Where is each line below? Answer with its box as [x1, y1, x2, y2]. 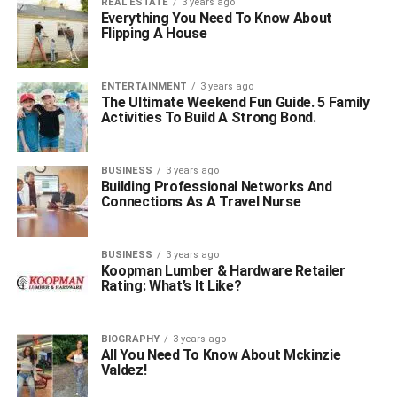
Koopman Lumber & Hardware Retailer [100, 262, 346, 279]
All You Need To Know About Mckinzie [100, 346, 341, 363]
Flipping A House [100, 25, 207, 42]
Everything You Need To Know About [100, 10, 333, 27]
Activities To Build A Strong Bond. [100, 109, 316, 126]
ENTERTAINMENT [100, 81, 187, 92]
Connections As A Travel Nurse [100, 193, 301, 210]
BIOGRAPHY [100, 333, 160, 345]
